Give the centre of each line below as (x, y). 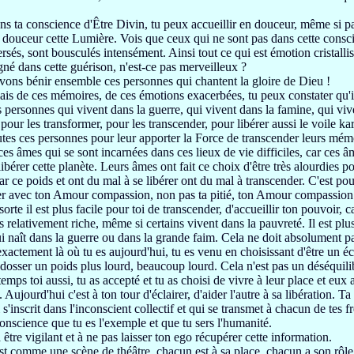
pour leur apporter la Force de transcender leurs (210, 138)
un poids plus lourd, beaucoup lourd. (128, 266)
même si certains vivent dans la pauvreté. (205, 223)
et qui (192, 309)
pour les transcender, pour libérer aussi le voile (222, 124)
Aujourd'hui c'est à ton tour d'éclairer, (99, 294)
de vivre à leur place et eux (282, 280)
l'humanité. (245, 323)
